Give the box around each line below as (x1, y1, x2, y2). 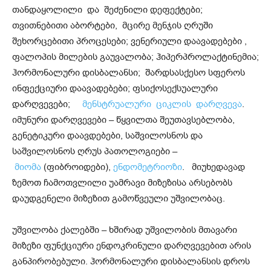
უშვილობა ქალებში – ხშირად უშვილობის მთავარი (12, 224, 237, 237)
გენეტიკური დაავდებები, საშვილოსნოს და (12, 129, 203, 142)
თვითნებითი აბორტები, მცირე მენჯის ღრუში (12, 19, 213, 32)
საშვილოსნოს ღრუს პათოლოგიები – (12, 145, 177, 158)
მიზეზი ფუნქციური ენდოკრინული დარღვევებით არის (12, 240, 251, 252)
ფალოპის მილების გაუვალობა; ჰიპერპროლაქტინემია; (12, 51, 259, 64)
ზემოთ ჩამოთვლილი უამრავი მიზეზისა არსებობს (12, 177, 232, 189)
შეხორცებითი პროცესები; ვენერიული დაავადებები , (12, 35, 249, 48)
